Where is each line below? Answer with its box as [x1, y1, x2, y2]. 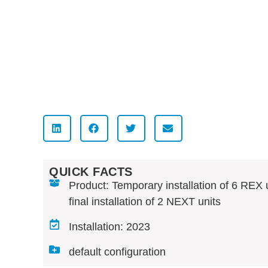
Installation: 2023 [68, 221, 150, 233]
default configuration [68, 246, 166, 258]
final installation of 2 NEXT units [68, 196, 221, 208]
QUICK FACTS [49, 165, 133, 178]
